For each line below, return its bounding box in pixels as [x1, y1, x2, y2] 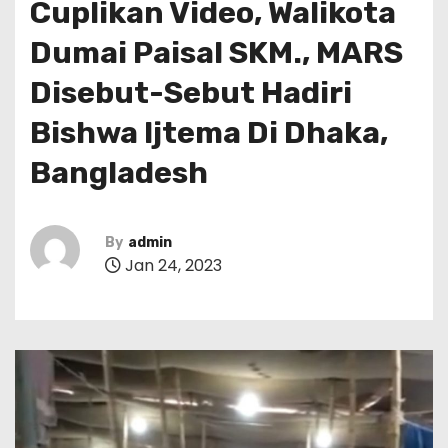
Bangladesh [30, 154, 208, 191]
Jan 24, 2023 [121, 254, 222, 278]
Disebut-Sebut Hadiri [30, 74, 352, 111]
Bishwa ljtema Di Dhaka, [30, 114, 388, 151]
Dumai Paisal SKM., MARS [30, 34, 403, 71]
